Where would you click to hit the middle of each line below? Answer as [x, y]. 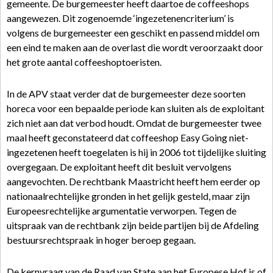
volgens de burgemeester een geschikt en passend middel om [133, 33]
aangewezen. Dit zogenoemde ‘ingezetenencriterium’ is [120, 18]
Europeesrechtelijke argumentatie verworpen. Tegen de [122, 211]
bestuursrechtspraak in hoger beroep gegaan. [101, 240]
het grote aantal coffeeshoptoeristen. [84, 62]
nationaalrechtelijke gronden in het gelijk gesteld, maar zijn [128, 196]
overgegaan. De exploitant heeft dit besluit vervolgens [119, 167]
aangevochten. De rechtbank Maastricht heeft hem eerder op [133, 181]
